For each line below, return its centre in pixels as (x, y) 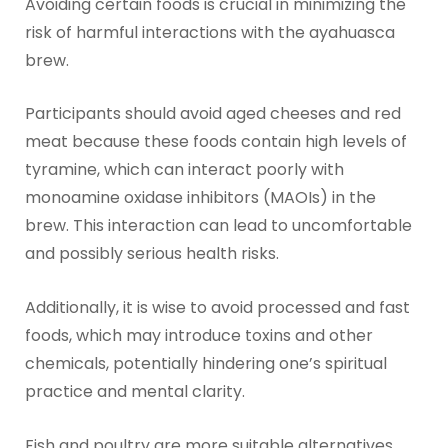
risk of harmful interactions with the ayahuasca (209, 32)
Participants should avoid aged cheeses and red (212, 114)
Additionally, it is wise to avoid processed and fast (217, 308)
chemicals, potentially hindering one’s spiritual (205, 364)
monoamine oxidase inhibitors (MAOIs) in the (200, 198)
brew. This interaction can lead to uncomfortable (218, 226)
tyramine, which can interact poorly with (184, 170)
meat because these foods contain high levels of (215, 142)
